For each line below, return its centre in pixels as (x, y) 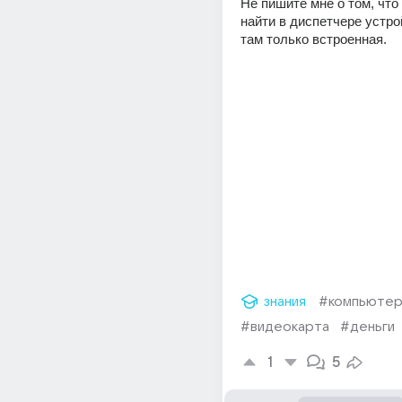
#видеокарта (285, 327)
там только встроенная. (314, 39)
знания (285, 301)
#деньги (367, 327)
